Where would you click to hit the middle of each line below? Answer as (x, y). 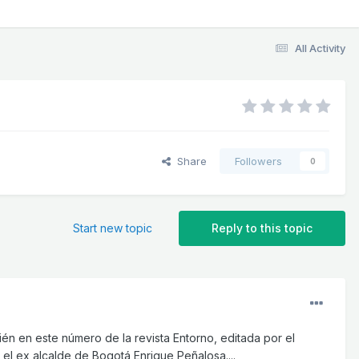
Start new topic (113, 228)
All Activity (320, 48)
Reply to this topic (262, 228)
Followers (258, 161)
